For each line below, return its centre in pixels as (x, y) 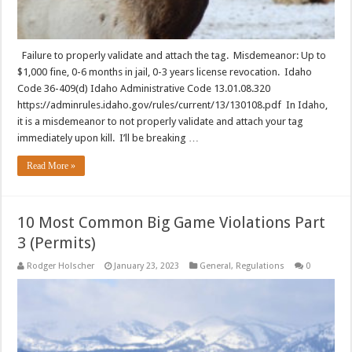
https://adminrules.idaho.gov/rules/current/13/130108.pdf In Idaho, (173, 104)
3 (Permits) (57, 242)
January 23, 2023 (147, 266)
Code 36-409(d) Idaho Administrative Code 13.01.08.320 (144, 88)
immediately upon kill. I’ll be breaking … (108, 137)
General (216, 266)
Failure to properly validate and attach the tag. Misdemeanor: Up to (172, 55)
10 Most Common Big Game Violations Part (172, 222)
